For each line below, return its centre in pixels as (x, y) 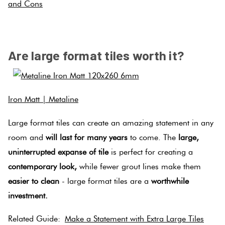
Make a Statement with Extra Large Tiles (134, 219)
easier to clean (34, 181)
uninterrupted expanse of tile (58, 152)
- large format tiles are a (105, 181)
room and (27, 137)
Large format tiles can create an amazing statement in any (111, 123)
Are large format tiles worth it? (96, 55)
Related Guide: (36, 219)
